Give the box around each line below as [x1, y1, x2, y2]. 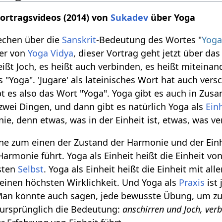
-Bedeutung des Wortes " [96, 34, 202, 46]
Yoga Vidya [28, 47, 74, 59]
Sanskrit [62, 34, 97, 46]
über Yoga [148, 11, 196, 24]
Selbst [18, 163, 44, 175]
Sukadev [111, 11, 149, 24]
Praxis [179, 176, 205, 189]
